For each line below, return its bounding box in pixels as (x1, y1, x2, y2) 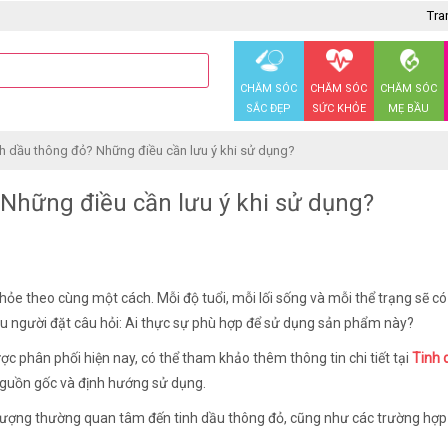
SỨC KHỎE (311, 102, 366, 115)
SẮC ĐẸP (246, 102, 291, 115)
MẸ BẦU (388, 102, 429, 115)
